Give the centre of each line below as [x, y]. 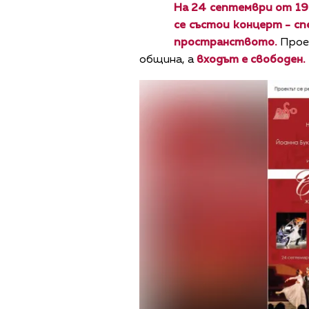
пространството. [226, 42]
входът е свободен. [251, 60]
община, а [168, 60]
